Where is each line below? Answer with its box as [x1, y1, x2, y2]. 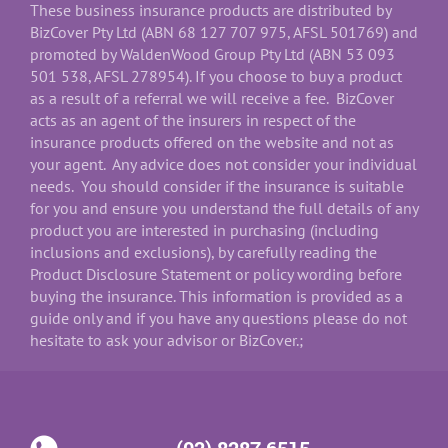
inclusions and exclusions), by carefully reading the [30, 241, 377, 262]
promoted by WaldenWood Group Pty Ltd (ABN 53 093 [30, 43, 395, 64]
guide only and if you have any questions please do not [30, 307, 407, 328]
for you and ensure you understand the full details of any [30, 197, 418, 218]
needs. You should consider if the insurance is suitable [30, 175, 404, 196]
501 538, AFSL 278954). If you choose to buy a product [30, 65, 402, 86]
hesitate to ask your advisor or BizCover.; [30, 329, 303, 350]
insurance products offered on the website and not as [30, 131, 394, 152]
